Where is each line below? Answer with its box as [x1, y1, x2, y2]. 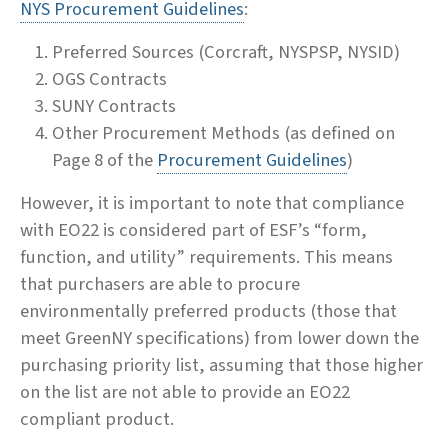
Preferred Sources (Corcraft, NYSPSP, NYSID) [52, 38, 404, 65]
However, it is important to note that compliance [20, 189, 404, 216]
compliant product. [20, 405, 174, 432]
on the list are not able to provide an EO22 [20, 378, 350, 405]
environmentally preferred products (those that [20, 297, 397, 324]
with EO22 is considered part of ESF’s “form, [20, 216, 367, 243]
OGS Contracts [52, 65, 167, 92]
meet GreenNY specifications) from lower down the [20, 324, 419, 351]
